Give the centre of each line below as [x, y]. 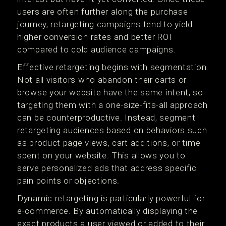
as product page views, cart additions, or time [109, 143]
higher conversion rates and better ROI [95, 37]
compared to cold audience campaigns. [97, 49]
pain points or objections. [69, 180]
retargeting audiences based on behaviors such [112, 130]
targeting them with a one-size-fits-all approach [112, 105]
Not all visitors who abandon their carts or [102, 79]
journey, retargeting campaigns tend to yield [105, 24]
